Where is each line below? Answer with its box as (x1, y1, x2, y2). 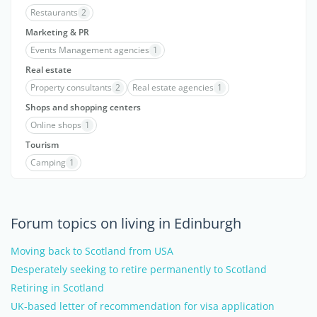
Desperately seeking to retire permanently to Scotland (11, 263, 267, 276)
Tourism (25, 139, 59, 151)
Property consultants (30, 81, 112, 93)
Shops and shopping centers (25, 101, 141, 113)
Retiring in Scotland (11, 281, 104, 294)
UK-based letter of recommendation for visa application (11, 299, 275, 313)
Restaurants (30, 6, 78, 18)
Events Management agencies (30, 44, 149, 56)
